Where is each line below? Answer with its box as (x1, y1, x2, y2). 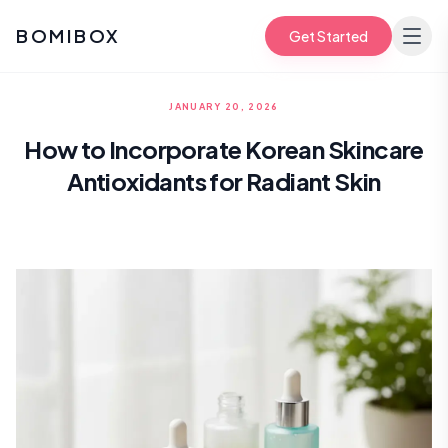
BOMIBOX (16, 24, 121, 47)
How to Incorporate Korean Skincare (24, 134, 424, 164)
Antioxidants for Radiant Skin (67, 166, 381, 196)
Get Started (289, 27, 368, 45)
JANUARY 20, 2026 (169, 101, 279, 112)
